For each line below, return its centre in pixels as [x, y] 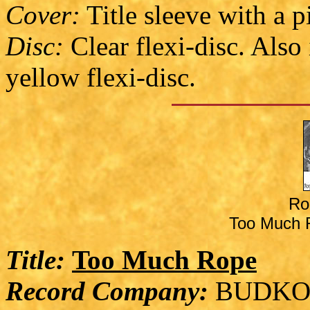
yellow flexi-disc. [101, 77]
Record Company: [107, 291]
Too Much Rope [164, 259]
